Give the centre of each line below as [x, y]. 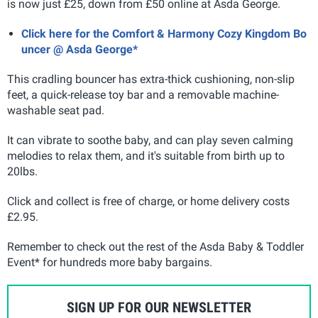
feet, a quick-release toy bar [75, 95]
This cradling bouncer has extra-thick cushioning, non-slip [151, 79]
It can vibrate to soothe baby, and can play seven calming [150, 140]
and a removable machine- [211, 95]
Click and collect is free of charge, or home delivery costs [148, 201]
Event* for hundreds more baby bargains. [110, 262]
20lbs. [22, 171]
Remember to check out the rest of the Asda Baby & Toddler [155, 247]
